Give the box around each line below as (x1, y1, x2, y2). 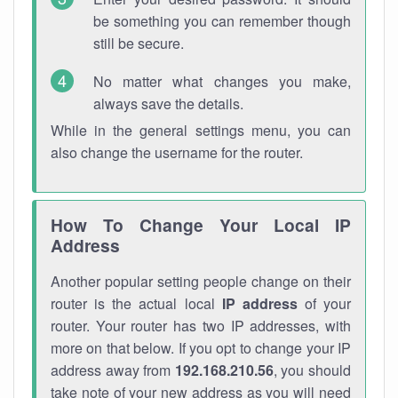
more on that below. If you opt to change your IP (51, 338, 351, 358)
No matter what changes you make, (93, 71, 351, 92)
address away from (51, 360, 175, 380)
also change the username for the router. (51, 142, 303, 163)
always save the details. (93, 93, 243, 114)
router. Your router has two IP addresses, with (51, 315, 351, 336)
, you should (273, 360, 352, 380)
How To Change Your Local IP (51, 212, 351, 237)
